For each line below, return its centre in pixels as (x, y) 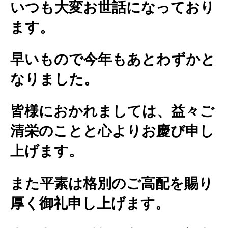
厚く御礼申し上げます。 (90, 203)
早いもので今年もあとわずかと (113, 60)
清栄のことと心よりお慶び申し (112, 131)
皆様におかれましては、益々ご (112, 111)
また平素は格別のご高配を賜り (112, 183)
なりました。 (54, 79)
